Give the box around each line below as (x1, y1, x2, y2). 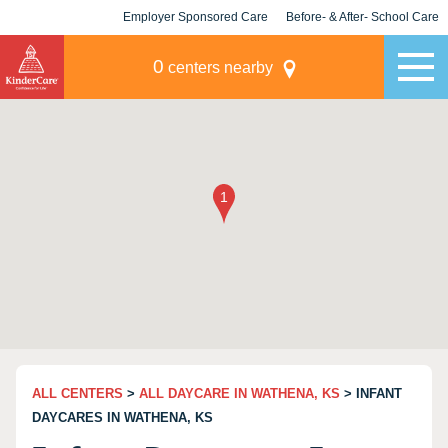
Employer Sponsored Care (123, 10, 268, 24)
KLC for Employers (141, 45, 250, 59)
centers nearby (163, 59, 273, 76)
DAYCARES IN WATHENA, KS (32, 410, 213, 425)
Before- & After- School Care (286, 10, 439, 24)
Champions (330, 45, 395, 59)
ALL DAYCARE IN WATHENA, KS (139, 386, 340, 401)
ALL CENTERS (32, 386, 123, 401)
